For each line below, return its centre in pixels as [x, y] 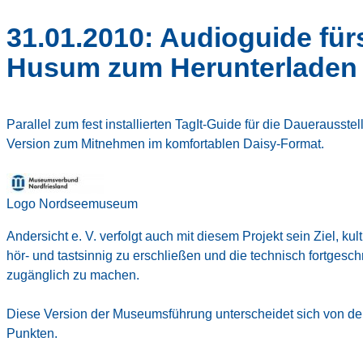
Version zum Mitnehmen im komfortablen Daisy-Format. [165, 144]
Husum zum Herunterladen [182, 68]
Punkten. [32, 334]
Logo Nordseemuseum [72, 204]
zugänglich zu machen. [73, 275]
